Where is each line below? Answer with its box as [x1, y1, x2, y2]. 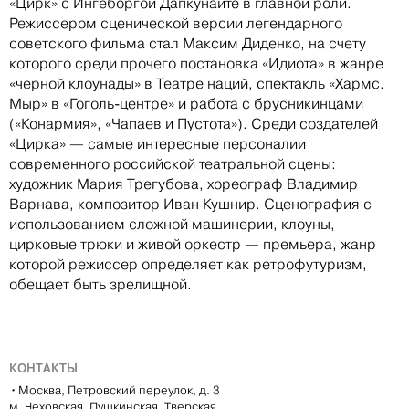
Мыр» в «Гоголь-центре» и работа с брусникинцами [9, 94, 363, 112]
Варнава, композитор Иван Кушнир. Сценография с [9, 194, 372, 213]
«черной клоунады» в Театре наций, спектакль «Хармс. [9, 74, 384, 92]
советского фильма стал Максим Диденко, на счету [9, 34, 366, 52]
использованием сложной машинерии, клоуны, [9, 215, 335, 233]
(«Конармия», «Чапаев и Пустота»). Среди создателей [9, 114, 378, 132]
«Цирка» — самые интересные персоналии [9, 134, 306, 152]
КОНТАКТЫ [9, 360, 78, 376]
